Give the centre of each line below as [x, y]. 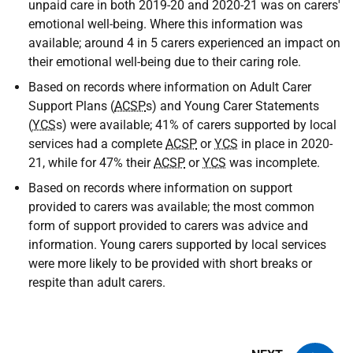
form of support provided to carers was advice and [168, 226]
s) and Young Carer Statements [232, 106]
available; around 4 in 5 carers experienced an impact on [184, 43]
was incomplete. [273, 163]
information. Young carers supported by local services [177, 245]
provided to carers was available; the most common [171, 207]
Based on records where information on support [160, 188]
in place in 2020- [285, 144]
